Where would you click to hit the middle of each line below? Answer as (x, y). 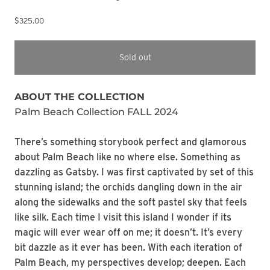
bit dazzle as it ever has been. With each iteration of (128, 248)
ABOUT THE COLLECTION (80, 97)
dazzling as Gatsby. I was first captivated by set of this (134, 172)
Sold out (135, 58)
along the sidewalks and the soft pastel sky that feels (131, 202)
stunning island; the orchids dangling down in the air (128, 187)
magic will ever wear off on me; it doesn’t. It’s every (128, 233)
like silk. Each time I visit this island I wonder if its (123, 218)
